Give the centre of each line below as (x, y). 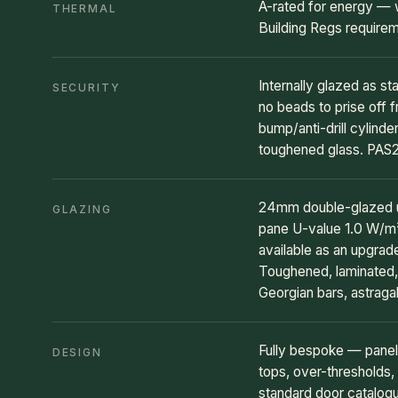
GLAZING (82, 209)
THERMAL (85, 8)
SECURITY (87, 88)
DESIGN (77, 352)
